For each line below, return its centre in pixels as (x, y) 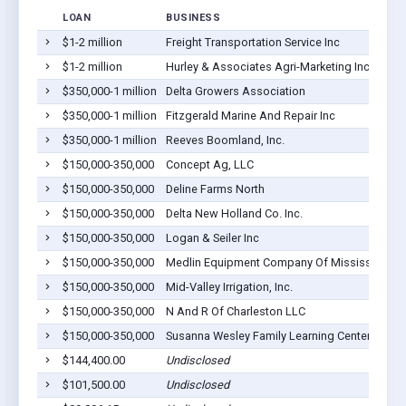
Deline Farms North (215, 188)
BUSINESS (193, 17)
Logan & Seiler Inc (212, 237)
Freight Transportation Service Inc (252, 42)
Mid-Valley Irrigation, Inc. (229, 286)
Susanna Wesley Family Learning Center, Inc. (279, 335)
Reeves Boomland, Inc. (225, 140)
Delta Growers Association (235, 91)
